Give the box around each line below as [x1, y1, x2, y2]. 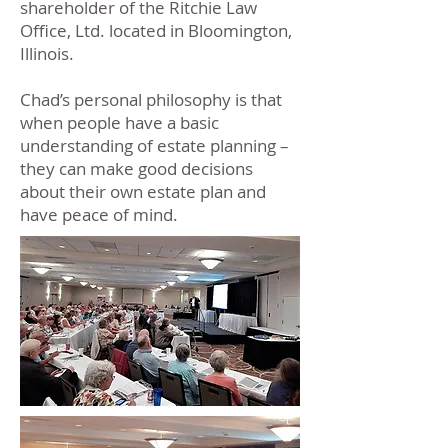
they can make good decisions [20, 157, 253, 180]
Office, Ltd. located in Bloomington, [20, 19, 292, 42]
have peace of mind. [20, 203, 178, 226]
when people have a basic [20, 111, 219, 134]
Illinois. [20, 42, 74, 65]
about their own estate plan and [20, 180, 266, 203]
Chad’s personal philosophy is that [20, 88, 282, 111]
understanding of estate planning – [20, 134, 289, 157]
